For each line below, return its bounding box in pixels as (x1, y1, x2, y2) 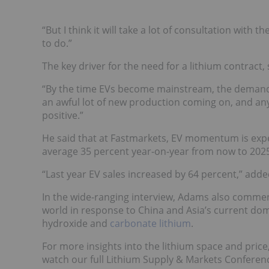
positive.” (42, 108, 83, 122)
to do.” (42, 36, 72, 50)
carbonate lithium (110, 216, 191, 230)
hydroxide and (42, 216, 110, 230)
